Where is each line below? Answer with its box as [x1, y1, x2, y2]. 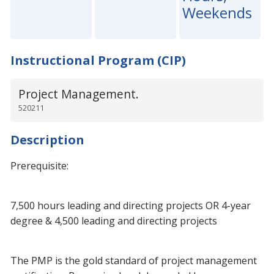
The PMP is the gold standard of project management [10, 253, 257, 267]
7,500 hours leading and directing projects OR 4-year [10, 198, 251, 212]
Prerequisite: [10, 158, 68, 172]
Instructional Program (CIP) [10, 51, 186, 68]
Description [10, 131, 84, 148]
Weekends [182, 2, 252, 23]
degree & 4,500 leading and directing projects [10, 213, 217, 228]
